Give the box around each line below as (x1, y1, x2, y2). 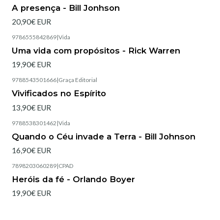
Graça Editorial (58, 76, 97, 84)
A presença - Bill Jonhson (12, 2, 120, 13)
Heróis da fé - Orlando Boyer (12, 174, 135, 185)
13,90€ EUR (12, 103, 51, 112)
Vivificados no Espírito (12, 88, 106, 99)
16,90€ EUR (12, 145, 51, 155)
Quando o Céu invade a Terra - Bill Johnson (12, 131, 195, 141)
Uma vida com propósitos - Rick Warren (12, 46, 180, 55)
